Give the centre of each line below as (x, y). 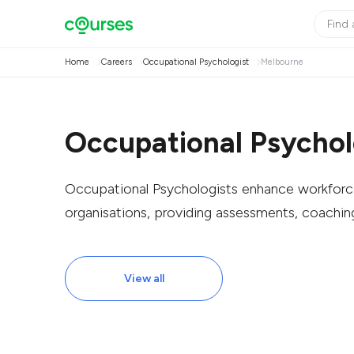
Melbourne (282, 62)
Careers (116, 62)
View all (144, 279)
